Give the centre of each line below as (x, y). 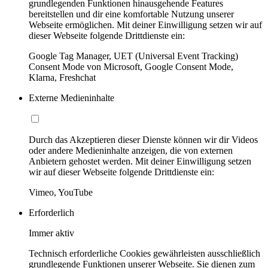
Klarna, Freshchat (62, 78)
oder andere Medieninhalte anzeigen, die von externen (131, 151)
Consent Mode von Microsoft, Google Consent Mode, (131, 67)
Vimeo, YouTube (61, 193)
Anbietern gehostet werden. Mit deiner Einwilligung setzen (140, 162)
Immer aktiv (51, 233)
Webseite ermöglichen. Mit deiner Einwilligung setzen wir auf (145, 25)
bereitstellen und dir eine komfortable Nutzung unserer (131, 14)
